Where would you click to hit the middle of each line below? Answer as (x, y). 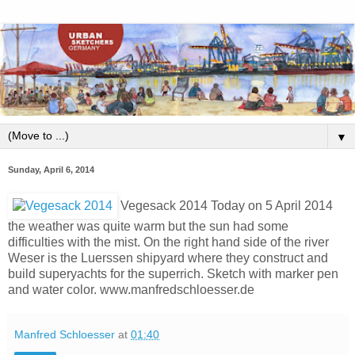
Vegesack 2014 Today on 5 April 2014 (225, 206)
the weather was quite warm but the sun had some (148, 227)
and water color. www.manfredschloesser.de (131, 290)
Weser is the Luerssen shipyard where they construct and (168, 258)
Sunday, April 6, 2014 (51, 170)
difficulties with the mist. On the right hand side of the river (168, 242)
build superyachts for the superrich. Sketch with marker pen (173, 274)
